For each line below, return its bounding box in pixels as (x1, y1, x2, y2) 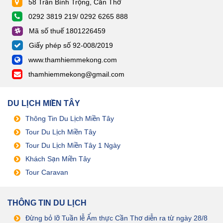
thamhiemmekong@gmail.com (28, 70, 125, 79)
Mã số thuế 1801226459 (27, 27, 106, 35)
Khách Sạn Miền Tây (25, 155, 91, 163)
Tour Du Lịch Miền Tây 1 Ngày (25, 141, 120, 150)
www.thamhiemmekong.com (26, 56, 117, 64)
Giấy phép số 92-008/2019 (27, 41, 113, 50)
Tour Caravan (25, 168, 68, 177)
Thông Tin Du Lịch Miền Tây (25, 114, 114, 123)
